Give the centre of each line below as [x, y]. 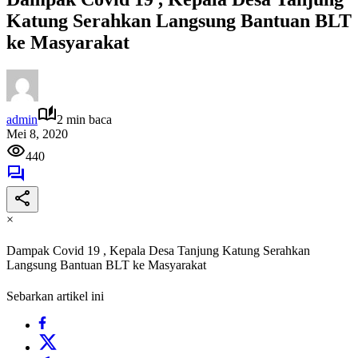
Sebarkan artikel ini [55, 296]
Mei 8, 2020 [37, 133]
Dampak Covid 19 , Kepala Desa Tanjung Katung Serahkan [158, 251]
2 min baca [84, 119]
